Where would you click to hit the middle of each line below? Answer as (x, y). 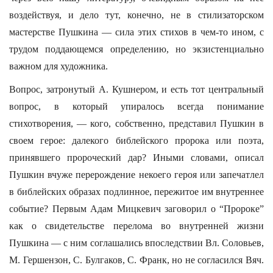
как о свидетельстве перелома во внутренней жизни (136, 226)
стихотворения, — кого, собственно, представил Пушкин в (136, 123)
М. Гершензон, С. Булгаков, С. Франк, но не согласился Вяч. (136, 260)
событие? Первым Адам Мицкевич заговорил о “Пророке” (136, 209)
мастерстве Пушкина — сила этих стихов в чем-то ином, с (136, 32)
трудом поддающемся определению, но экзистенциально (136, 49)
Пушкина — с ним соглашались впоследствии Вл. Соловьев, (136, 243)
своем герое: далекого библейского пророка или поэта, (136, 140)
